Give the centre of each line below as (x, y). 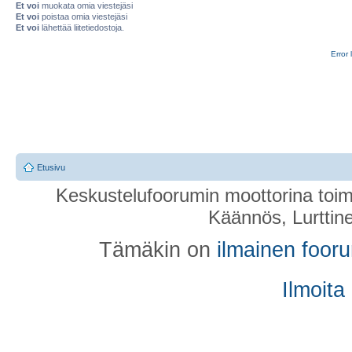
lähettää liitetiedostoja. (82, 27)
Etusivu (51, 167)
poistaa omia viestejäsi (83, 16)
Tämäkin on (158, 250)
